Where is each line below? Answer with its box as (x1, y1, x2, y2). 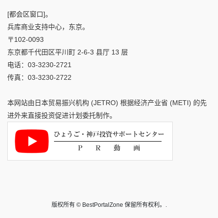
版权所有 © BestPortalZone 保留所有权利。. (51, 201, 167, 208)
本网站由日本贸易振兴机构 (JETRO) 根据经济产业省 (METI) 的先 (7, 98, 207, 107)
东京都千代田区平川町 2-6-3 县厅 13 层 (7, 48, 128, 56)
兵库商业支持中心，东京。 (7, 22, 89, 31)
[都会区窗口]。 (7, 10, 52, 18)
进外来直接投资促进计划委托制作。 (7, 111, 116, 119)
